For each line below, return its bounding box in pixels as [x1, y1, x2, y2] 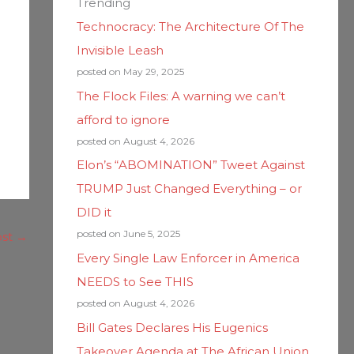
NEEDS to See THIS [76, 274, 194, 289]
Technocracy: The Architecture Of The [76, 18, 304, 34]
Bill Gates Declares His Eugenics [76, 319, 268, 335]
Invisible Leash [76, 42, 164, 58]
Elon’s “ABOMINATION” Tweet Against [76, 157, 305, 173]
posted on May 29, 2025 [76, 65, 184, 77]
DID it [76, 205, 111, 220]
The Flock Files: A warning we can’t [76, 88, 285, 104]
